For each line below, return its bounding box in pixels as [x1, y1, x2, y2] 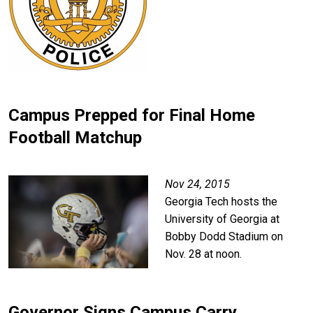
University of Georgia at [165, 212, 279, 226]
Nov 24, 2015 [165, 177, 230, 191]
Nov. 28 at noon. [165, 247, 242, 261]
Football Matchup [8, 127, 142, 147]
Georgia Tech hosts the [165, 194, 277, 208]
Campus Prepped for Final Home [8, 105, 255, 125]
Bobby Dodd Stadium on [165, 229, 283, 243]
